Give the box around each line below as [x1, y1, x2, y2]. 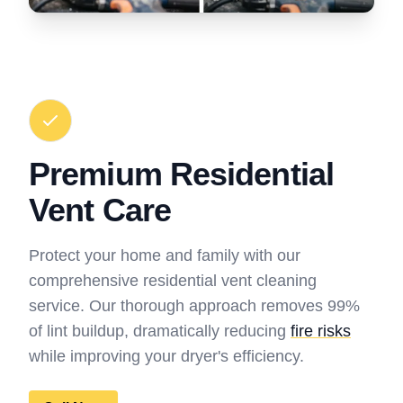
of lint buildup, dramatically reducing [29, 322, 291, 341]
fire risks [291, 322, 351, 341]
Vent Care [29, 192, 171, 229]
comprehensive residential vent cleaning [29, 272, 317, 291]
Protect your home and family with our [29, 246, 300, 265]
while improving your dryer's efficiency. [29, 347, 304, 366]
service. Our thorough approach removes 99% [29, 297, 360, 316]
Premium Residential [29, 156, 334, 193]
